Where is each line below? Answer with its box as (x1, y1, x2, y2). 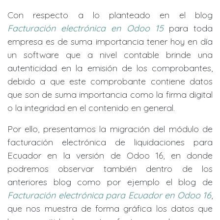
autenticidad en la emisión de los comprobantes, (7, 62, 213, 74)
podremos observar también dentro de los (7, 163, 213, 174)
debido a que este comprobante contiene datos (7, 76, 213, 87)
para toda (168, 23, 213, 34)
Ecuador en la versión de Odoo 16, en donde (7, 150, 213, 161)
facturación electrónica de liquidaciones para (7, 137, 213, 148)
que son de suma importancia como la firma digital (7, 89, 213, 100)
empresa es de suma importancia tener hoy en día (7, 36, 213, 47)
